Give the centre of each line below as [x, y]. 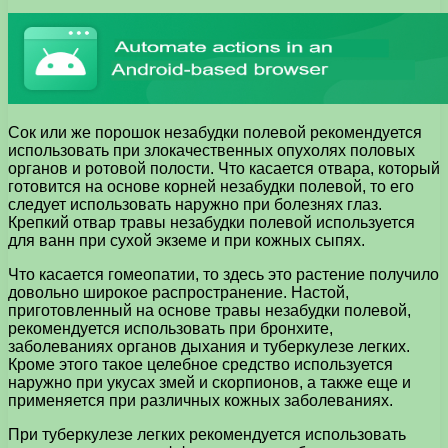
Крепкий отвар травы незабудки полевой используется [211, 222]
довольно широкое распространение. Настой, [178, 292]
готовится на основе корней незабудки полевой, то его [211, 186]
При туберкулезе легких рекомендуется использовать [207, 434]
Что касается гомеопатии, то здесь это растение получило [223, 274]
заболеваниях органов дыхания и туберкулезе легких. [209, 346]
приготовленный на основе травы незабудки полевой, [209, 310]
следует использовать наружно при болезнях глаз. [195, 204]
